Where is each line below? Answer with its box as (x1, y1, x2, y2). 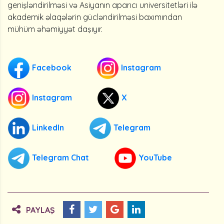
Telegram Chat (30, 152, 89, 162)
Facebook (30, 62, 71, 72)
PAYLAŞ (26, 205, 55, 215)
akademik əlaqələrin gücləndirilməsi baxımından (7, 12, 182, 22)
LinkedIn (30, 122, 64, 132)
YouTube (136, 152, 172, 162)
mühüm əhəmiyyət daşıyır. (7, 24, 102, 34)
